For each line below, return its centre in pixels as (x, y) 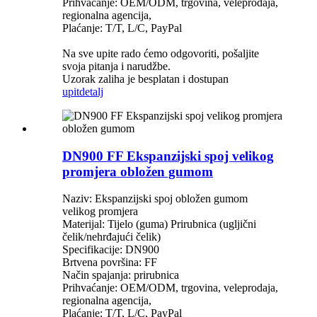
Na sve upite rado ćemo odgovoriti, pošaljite (161, 53)
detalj (91, 91)
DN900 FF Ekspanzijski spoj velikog (168, 156)
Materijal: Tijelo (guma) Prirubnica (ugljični (159, 224)
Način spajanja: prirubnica (121, 275)
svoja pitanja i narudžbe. (116, 66)
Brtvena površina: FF (110, 263)
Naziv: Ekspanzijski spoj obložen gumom (155, 199)
